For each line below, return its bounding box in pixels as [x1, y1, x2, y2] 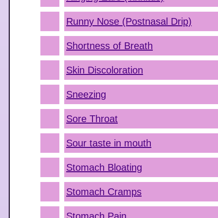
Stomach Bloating [66, 162, 142, 173]
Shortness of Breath [66, 40, 153, 51]
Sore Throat [66, 113, 118, 124]
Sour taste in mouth [66, 138, 151, 148]
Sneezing [66, 89, 106, 100]
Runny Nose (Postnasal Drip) [66, 16, 192, 27]
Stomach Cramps [66, 186, 142, 197]
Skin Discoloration [66, 65, 143, 75]
